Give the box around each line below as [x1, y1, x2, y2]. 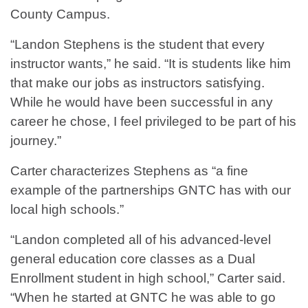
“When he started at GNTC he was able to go [10, 290, 276, 305]
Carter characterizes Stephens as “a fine [10, 164, 248, 179]
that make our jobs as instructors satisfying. [10, 76, 265, 91]
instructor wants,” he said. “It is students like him [10, 56, 291, 71]
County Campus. [10, 7, 110, 22]
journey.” [10, 133, 68, 148]
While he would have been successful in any [10, 95, 273, 110]
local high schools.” [10, 202, 124, 217]
